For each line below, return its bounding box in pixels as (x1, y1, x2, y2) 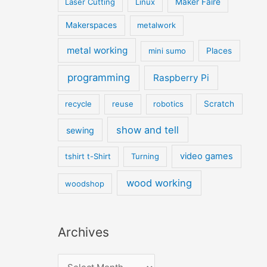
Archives (57, 225, 109, 240)
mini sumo (148, 46, 187, 56)
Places (206, 46, 232, 56)
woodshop (65, 178, 105, 188)
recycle (65, 99, 92, 109)
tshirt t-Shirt (65, 151, 111, 162)
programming (67, 72, 130, 84)
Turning (131, 151, 159, 162)
